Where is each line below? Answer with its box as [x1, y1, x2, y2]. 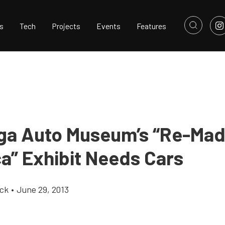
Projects [52, 21, 80, 31]
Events [96, 21, 121, 31]
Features [137, 21, 166, 31]
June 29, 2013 [17, 184, 69, 195]
